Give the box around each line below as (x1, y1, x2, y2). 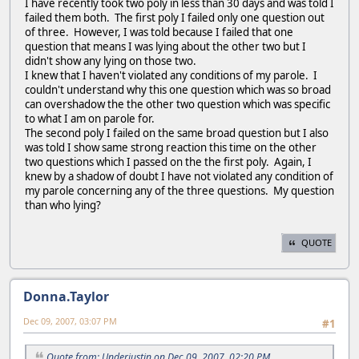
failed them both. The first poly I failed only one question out (25, 10, 325, 26)
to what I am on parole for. (25, 111, 155, 127)
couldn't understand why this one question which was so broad (25, 83, 331, 98)
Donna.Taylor (23, 288, 109, 306)
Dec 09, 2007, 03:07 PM (23, 315, 117, 328)
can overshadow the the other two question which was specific (25, 97, 330, 112)
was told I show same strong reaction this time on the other (25, 140, 317, 155)
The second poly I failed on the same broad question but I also (25, 126, 329, 141)
